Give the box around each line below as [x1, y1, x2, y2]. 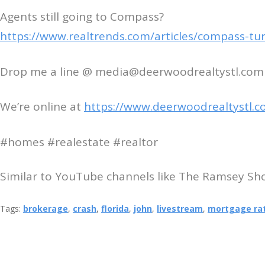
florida [101, 203, 129, 215]
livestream [157, 203, 203, 215]
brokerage [23, 203, 68, 215]
